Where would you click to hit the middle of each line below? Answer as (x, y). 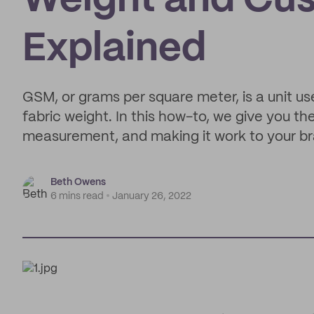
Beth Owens (78, 182)
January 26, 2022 (152, 196)
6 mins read (77, 196)
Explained (114, 49)
